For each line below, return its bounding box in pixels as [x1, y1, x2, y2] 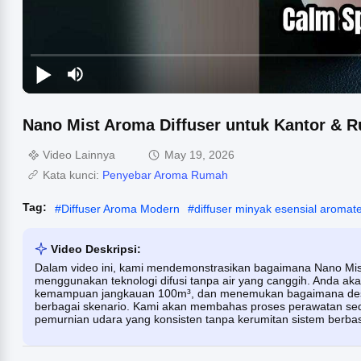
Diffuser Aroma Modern [61, 201, 180, 215]
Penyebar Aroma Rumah [102, 168, 228, 181]
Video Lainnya [43, 147, 115, 161]
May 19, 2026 [164, 147, 234, 161]
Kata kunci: [43, 168, 102, 181]
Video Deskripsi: [51, 242, 141, 255]
